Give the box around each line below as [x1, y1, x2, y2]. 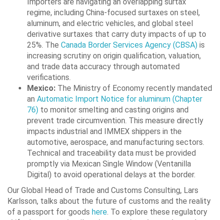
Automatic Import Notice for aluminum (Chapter [37, 94, 202, 104]
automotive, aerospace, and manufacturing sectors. [27, 137, 204, 147]
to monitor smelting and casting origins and [38, 105, 189, 114]
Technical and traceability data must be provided [27, 148, 196, 158]
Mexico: [27, 83, 55, 93]
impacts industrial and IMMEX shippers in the [27, 126, 182, 136]
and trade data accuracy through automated [27, 61, 180, 71]
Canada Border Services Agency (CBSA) [61, 40, 197, 50]
